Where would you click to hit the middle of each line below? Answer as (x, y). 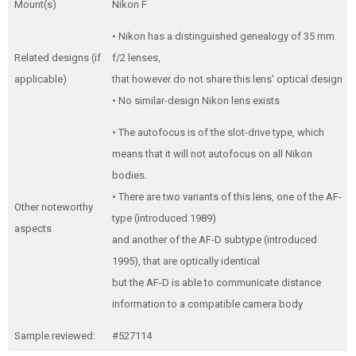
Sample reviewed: (54, 336)
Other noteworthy (53, 207)
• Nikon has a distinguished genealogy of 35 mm (223, 36)
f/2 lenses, (136, 58)
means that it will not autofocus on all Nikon (212, 154)
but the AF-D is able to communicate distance (216, 282)
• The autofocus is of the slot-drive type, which (218, 132)
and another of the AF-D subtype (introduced (214, 240)
